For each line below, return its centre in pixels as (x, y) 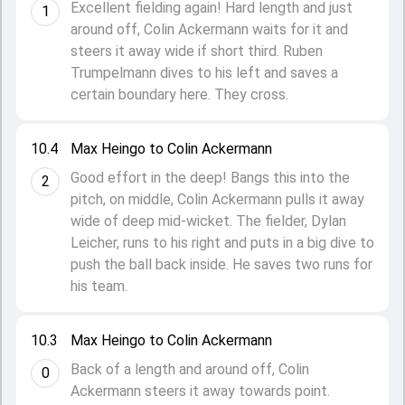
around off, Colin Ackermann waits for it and (209, 29)
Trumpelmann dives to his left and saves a (204, 73)
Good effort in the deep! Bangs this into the (210, 178)
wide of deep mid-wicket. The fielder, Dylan (208, 221)
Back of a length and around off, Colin (190, 369)
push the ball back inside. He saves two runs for (221, 264)
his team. (99, 286)
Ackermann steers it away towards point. (200, 391)
